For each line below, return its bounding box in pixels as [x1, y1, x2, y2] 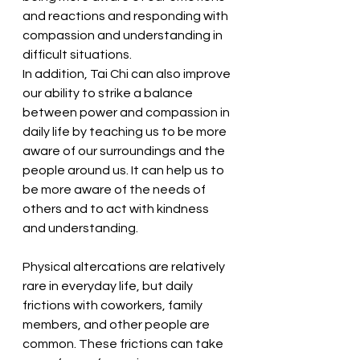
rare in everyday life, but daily [22, 280, 195, 292]
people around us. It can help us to [22, 164, 227, 177]
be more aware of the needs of [22, 183, 208, 196]
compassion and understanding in [22, 29, 225, 42]
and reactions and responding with [22, 10, 231, 22]
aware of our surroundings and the [22, 145, 227, 157]
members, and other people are [22, 318, 212, 331]
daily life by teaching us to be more [22, 125, 229, 138]
